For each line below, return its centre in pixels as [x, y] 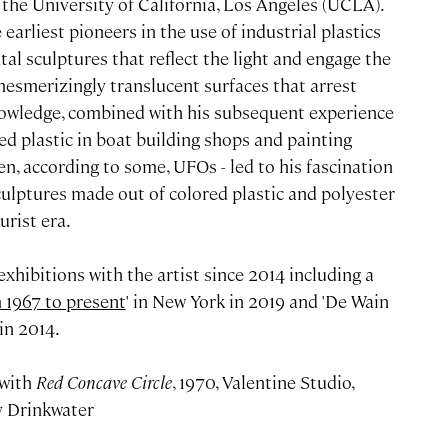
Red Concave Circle [103, 382]
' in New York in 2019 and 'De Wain [257, 301]
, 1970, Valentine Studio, [262, 382]
